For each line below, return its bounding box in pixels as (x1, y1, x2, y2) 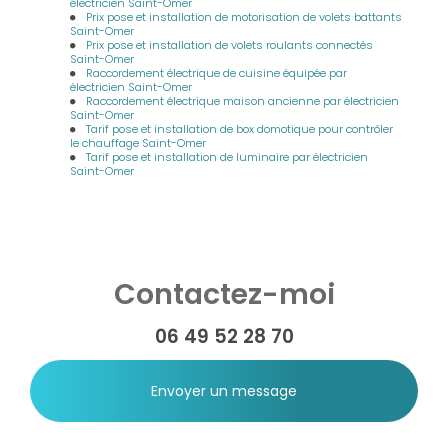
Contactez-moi (113, 274, 335, 314)
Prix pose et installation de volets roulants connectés (86, 37, 374, 53)
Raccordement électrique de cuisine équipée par (86, 65, 348, 81)
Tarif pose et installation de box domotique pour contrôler (86, 121, 394, 137)
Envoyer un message (151, 381, 297, 401)
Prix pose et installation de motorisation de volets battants (86, 9, 403, 25)
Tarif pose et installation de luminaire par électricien (86, 149, 369, 165)
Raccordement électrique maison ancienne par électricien (86, 93, 400, 109)
